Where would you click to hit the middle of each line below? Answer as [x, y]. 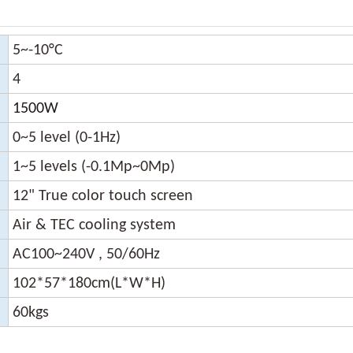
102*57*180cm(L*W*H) [89, 283]
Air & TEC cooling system [94, 225]
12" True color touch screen [103, 196]
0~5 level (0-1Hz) [67, 137]
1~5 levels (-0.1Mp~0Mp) [94, 167]
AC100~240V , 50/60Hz [86, 254]
